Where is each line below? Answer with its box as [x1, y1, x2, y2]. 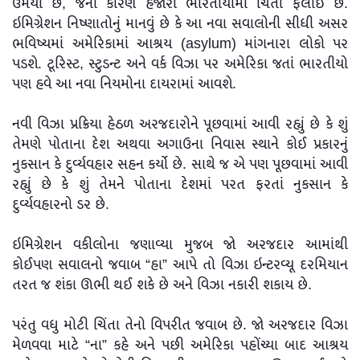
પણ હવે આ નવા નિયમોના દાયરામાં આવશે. [12, 72, 236, 96]
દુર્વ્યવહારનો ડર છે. [12, 192, 109, 217]
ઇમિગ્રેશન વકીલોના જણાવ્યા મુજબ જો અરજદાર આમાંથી [12, 232, 348, 257]
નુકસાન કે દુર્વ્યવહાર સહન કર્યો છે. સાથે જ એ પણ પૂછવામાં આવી [12, 152, 348, 177]
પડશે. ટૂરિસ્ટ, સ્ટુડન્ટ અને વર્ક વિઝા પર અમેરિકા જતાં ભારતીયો [12, 51, 348, 76]
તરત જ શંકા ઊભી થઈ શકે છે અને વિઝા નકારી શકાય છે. [12, 272, 312, 297]
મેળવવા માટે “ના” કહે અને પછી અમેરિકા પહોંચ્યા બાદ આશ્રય [12, 333, 348, 358]
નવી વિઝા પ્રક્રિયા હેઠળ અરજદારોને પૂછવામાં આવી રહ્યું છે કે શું [12, 112, 348, 137]
